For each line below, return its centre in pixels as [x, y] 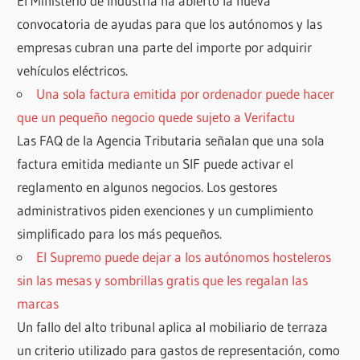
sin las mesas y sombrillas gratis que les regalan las [163, 280]
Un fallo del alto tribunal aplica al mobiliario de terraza [173, 327]
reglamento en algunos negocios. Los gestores [147, 187]
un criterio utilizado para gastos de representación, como [179, 350]
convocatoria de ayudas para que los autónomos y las [170, 24]
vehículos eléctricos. [73, 70]
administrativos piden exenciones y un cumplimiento [166, 210]
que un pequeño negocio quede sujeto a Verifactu [156, 117]
